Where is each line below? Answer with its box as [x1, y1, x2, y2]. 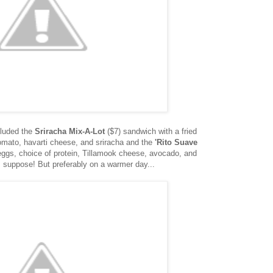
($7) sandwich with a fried [105, 127, 197, 136]
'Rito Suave [155, 138, 197, 147]
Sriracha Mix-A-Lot [35, 127, 105, 136]
